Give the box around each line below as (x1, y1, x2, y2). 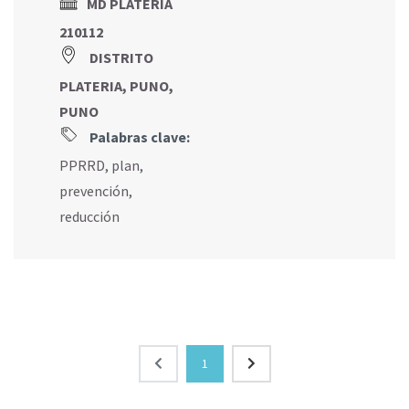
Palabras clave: (87, 128, 190, 147)
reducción (59, 207, 120, 226)
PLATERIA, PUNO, (59, 77, 173, 96)
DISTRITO (89, 48, 153, 68)
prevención (59, 182, 129, 201)
